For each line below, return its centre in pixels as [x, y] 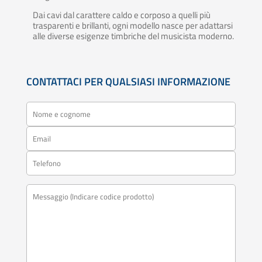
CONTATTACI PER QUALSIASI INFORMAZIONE [128, 82]
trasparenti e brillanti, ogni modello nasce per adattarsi [132, 26]
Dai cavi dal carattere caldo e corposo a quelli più [121, 15]
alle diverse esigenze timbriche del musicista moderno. [133, 36]
